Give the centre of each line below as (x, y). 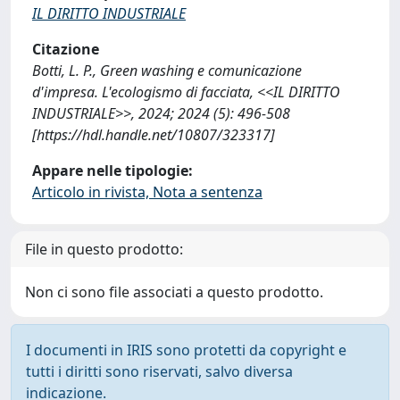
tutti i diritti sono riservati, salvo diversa (159, 371)
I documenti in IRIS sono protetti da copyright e (186, 350)
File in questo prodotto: (104, 249)
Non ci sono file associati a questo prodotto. (174, 292)
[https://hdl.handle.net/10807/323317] (154, 135)
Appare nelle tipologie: (112, 171)
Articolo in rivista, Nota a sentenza (147, 192)
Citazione (66, 49)
